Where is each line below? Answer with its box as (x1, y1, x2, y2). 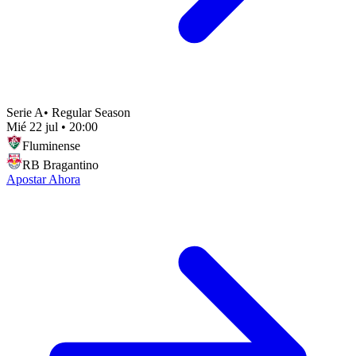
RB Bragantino (22, 157, 99, 172)
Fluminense (22, 138, 80, 153)
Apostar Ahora (6, 172, 80, 186)
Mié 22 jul (6, 119, 58, 133)
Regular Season (52, 105, 130, 119)
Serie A (6, 105, 44, 119)
